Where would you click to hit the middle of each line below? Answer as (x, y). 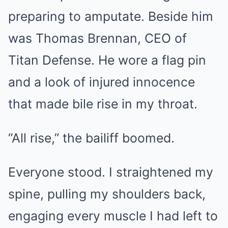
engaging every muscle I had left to (113, 216)
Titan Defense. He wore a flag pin (107, 60)
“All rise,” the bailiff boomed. (91, 138)
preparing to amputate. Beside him (111, 16)
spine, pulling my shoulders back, (107, 194)
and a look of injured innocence (102, 82)
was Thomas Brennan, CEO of (97, 38)
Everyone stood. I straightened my (111, 172)
